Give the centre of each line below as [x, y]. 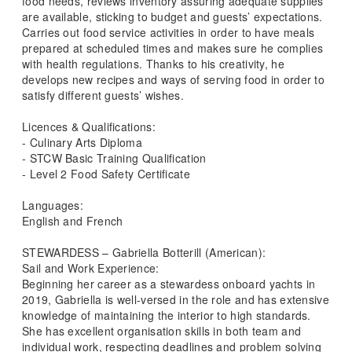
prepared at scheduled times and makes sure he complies [173, 48]
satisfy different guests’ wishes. [103, 95]
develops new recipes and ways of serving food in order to [174, 79]
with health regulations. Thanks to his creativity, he [153, 64]
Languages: [53, 205]
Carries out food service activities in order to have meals [169, 32]
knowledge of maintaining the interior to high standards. [167, 315]
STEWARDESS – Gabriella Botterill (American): [144, 252]
